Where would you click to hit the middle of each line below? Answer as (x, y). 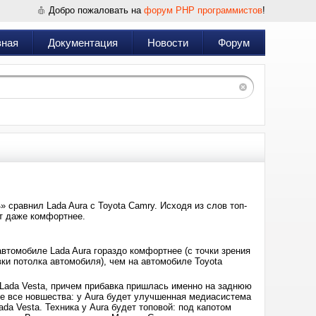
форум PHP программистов (203, 10)
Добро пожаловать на (96, 10)
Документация (83, 43)
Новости (168, 43)
